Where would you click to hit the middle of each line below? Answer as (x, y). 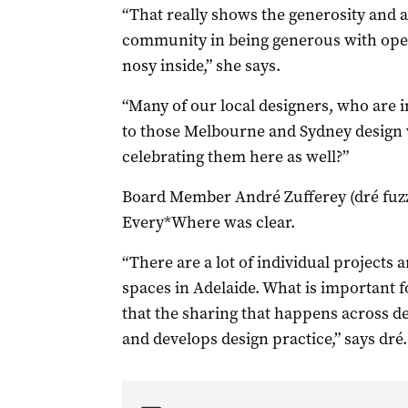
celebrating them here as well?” (235, 157)
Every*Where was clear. (208, 222)
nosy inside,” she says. (201, 66)
